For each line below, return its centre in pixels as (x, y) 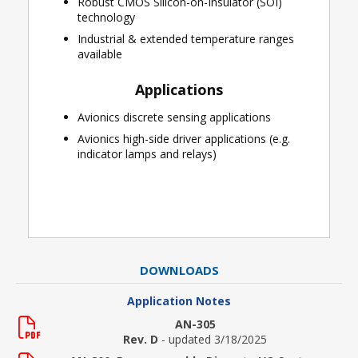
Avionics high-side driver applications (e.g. (184, 139)
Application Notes (179, 301)
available (100, 54)
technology (106, 17)
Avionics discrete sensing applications (174, 117)
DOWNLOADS (179, 270)
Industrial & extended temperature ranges (186, 39)
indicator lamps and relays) (147, 154)
